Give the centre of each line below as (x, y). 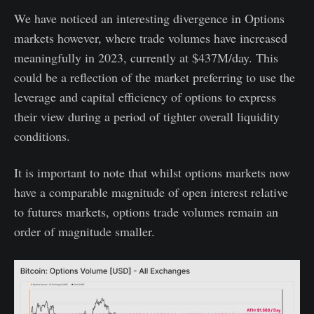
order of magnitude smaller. (84, 231)
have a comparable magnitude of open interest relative (151, 192)
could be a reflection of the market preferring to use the (155, 77)
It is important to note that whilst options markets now (152, 172)
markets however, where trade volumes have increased (151, 37)
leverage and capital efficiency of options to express (145, 96)
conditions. (42, 136)
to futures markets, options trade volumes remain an (146, 211)
